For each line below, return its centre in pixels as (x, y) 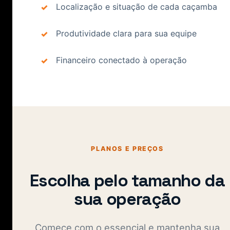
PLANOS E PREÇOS (127, 148)
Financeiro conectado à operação (121, 60)
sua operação (127, 199)
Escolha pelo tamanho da (127, 180)
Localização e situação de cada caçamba (137, 6)
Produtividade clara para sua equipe (126, 33)
